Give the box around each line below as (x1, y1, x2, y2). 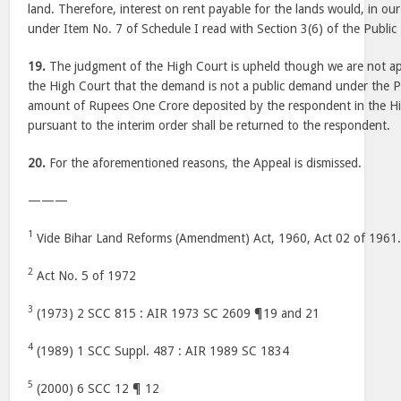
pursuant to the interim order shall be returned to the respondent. (28, 118, 391, 132)
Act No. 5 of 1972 (33, 269, 137, 283)
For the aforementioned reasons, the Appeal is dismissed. (46, 156, 363, 170)
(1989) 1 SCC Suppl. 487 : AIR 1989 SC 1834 (33, 344, 290, 358)
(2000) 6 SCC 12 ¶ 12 (33, 381, 160, 396)
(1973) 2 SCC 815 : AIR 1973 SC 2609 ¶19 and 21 (33, 306, 320, 320)
